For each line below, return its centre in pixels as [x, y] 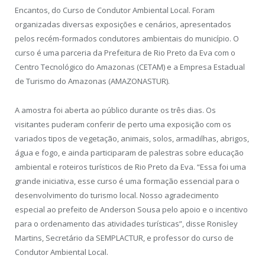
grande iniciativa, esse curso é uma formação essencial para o [127, 181]
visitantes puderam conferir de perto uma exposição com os [123, 124]
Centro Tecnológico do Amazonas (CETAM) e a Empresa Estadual [130, 67]
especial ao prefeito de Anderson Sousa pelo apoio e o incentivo [131, 209]
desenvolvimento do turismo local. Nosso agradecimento [117, 195]
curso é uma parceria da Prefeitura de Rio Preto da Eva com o [125, 53]
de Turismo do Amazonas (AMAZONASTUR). [92, 81]
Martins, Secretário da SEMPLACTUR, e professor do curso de [124, 237]
